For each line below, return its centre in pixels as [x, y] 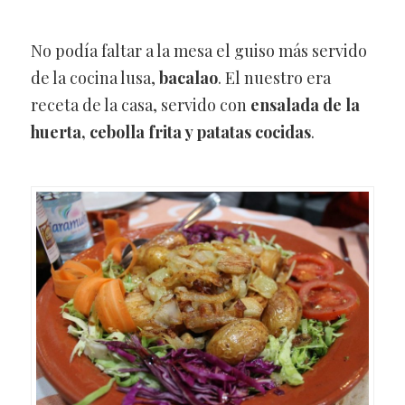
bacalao [188, 78]
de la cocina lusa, [94, 78]
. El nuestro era [274, 78]
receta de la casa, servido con [140, 105]
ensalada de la [305, 105]
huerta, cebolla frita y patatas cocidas [170, 132]
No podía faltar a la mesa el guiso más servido [198, 51]
